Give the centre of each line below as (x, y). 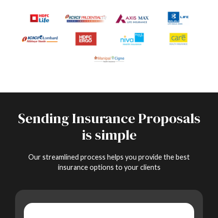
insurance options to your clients (109, 167)
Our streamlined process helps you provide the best (109, 157)
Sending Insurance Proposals (109, 118)
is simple (109, 135)
